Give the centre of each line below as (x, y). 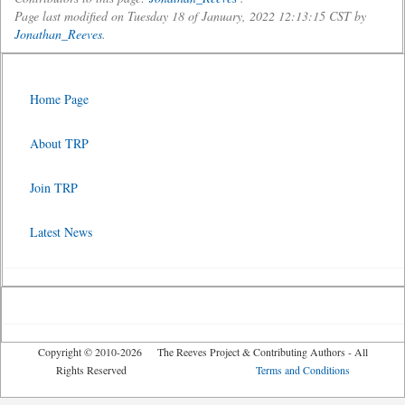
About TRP (59, 143)
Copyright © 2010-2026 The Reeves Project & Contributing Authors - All (202, 352)
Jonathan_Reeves (58, 34)
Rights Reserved (155, 370)
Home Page (59, 99)
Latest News (61, 232)
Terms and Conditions (302, 370)
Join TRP (54, 188)
